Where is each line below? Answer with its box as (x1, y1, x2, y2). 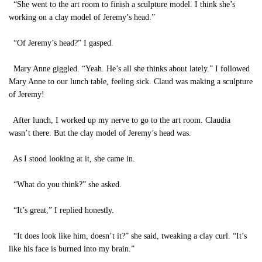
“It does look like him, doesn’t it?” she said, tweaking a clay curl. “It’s (9, 232, 247, 240)
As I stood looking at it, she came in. (9, 154, 135, 163)
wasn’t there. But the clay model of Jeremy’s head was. (9, 129, 191, 137)
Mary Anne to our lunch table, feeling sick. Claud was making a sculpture (9, 77, 253, 86)
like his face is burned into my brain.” (9, 244, 135, 253)
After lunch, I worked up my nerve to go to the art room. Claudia (9, 116, 230, 125)
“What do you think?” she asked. (9, 180, 122, 189)
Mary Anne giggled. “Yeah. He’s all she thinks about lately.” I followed (9, 64, 250, 73)
